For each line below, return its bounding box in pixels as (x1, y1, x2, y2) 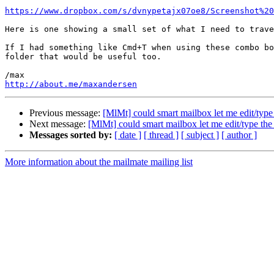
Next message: (29, 119, 88, 130)
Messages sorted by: (29, 130, 112, 141)
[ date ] (114, 130, 141, 141)
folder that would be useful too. (5, 52, 161, 62)
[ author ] (221, 130, 257, 141)
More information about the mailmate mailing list (5, 157, 193, 168)
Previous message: (29, 108, 103, 119)
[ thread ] (144, 130, 179, 141)
